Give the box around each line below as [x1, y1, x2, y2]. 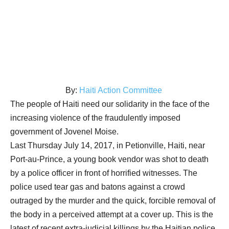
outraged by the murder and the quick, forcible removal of [10, 196, 215, 205]
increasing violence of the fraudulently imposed [10, 113, 180, 122]
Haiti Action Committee [79, 86, 164, 95]
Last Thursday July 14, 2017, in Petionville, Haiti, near [10, 141, 205, 150]
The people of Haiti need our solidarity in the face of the [10, 100, 210, 108]
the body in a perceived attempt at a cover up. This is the [10, 210, 213, 219]
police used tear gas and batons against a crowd [10, 182, 185, 191]
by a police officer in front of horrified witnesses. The [10, 169, 197, 177]
